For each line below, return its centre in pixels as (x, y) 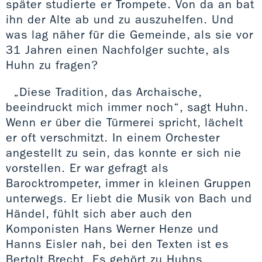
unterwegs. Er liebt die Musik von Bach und (129, 198)
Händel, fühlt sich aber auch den (99, 213)
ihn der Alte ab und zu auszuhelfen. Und (120, 19)
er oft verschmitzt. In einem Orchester (113, 137)
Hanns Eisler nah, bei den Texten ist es (117, 244)
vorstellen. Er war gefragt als (87, 168)
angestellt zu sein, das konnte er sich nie (124, 152)
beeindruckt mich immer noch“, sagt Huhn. (127, 107)
